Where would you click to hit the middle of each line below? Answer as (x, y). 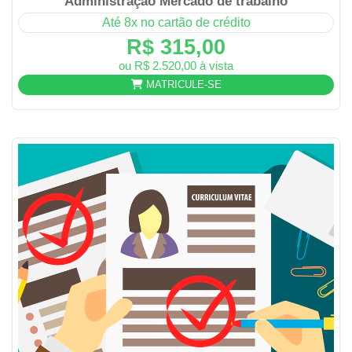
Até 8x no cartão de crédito (176, 22)
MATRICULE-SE (182, 85)
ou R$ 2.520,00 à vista (176, 65)
